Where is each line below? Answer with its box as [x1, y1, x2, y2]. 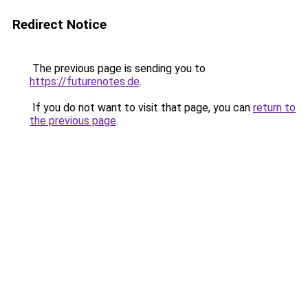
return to [253, 101, 296, 114]
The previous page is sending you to [30, 62, 206, 75]
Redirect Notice [12, 16, 107, 32]
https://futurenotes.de [30, 75, 140, 88]
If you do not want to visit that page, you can [30, 101, 253, 114]
